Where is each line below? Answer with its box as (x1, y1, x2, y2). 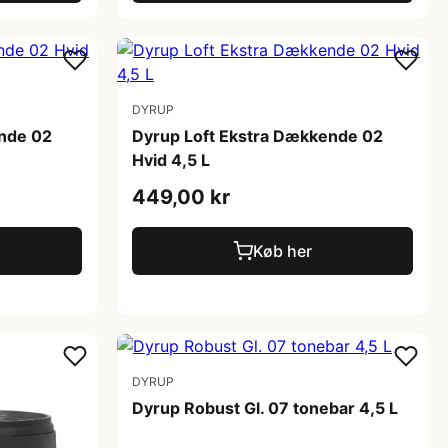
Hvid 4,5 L (132, 149, 210, 170)
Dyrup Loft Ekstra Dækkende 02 (132, 125, 383, 146)
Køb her (253, 240, 312, 261)
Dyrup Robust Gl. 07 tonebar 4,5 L (132, 397, 398, 418)
